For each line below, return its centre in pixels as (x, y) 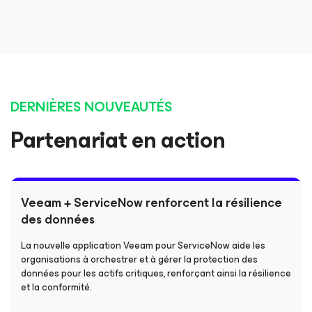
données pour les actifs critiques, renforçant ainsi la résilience (156, 273)
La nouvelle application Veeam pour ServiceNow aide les (143, 245)
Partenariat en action (118, 140)
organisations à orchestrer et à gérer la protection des (139, 259)
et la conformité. (56, 287)
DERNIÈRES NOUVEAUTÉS (91, 107)
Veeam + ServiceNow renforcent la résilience (151, 203)
